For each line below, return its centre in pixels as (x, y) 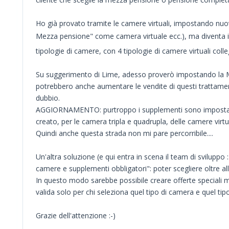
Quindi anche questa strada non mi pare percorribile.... (124, 133)
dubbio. (48, 98)
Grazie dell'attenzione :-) (76, 215)
